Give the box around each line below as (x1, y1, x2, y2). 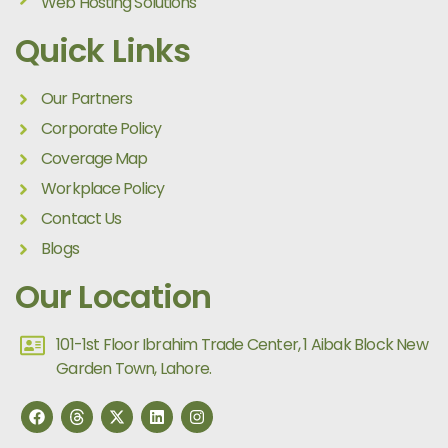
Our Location (15, 274, 212, 320)
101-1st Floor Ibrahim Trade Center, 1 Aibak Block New (56, 333, 428, 357)
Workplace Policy (41, 177, 164, 201)
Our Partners (41, 87, 133, 111)
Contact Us (41, 207, 122, 231)
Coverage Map (41, 147, 148, 171)
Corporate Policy (41, 117, 161, 141)
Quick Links (15, 28, 191, 74)
